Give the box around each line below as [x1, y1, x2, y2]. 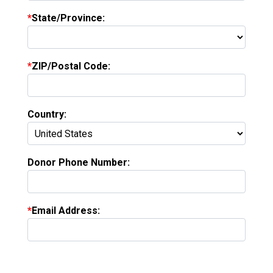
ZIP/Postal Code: [32, 60, 110, 73]
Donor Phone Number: [27, 157, 130, 169]
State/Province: [32, 12, 105, 24]
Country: [27, 108, 66, 121]
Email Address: [32, 205, 100, 217]
